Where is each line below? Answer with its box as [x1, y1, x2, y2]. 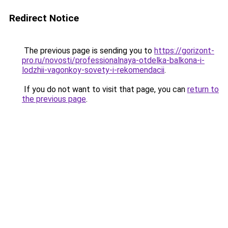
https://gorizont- [154, 46, 214, 55]
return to [187, 84, 219, 94]
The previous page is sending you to [22, 46, 154, 55]
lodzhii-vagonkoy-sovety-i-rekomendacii [22, 65, 164, 75]
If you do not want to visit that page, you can [22, 84, 187, 94]
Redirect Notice [9, 12, 79, 24]
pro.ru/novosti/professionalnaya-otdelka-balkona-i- [22, 55, 205, 65]
